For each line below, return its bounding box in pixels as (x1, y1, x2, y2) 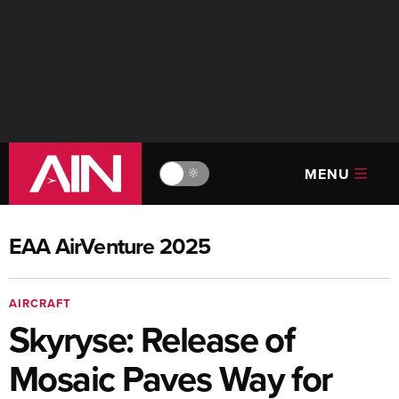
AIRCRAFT (9, 295, 71, 312)
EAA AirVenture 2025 (9, 230, 211, 262)
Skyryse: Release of (9, 313, 295, 365)
